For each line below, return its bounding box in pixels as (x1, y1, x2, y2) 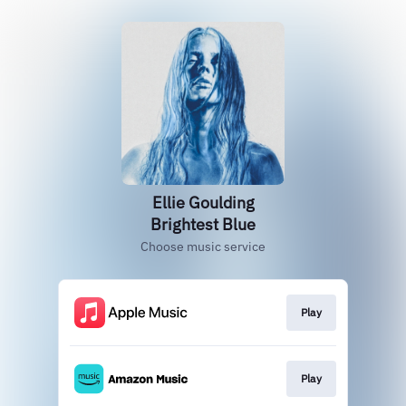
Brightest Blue (150, 214, 256, 235)
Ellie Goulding (151, 192, 255, 213)
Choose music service (140, 238, 266, 255)
